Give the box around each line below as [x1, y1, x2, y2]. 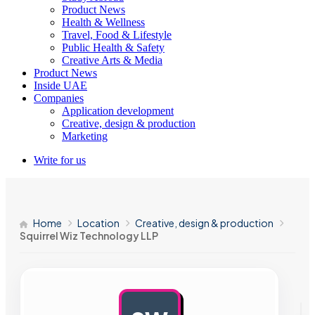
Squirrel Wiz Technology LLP [20, 229, 158, 242]
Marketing [62, 130, 108, 142]
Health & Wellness [62, 16, 145, 28]
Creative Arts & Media [62, 54, 162, 66]
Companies [34, 92, 84, 104]
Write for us [34, 154, 86, 166]
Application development [62, 105, 174, 117]
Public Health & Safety [62, 41, 165, 53]
